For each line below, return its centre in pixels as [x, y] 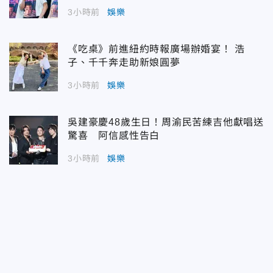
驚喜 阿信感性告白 [114, 135]
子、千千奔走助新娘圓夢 [124, 62]
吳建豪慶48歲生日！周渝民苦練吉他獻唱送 [166, 122]
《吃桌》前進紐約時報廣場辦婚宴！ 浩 [156, 49]
